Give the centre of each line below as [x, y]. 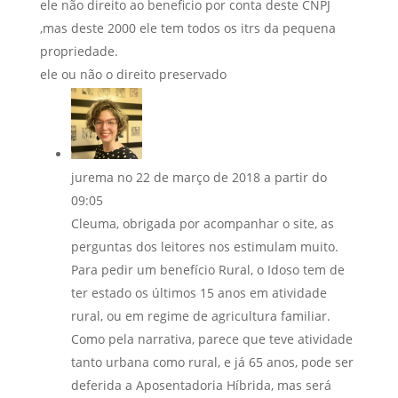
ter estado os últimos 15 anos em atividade [199, 292]
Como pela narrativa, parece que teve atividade [211, 338]
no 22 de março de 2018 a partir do [222, 177]
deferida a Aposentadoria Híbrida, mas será [201, 385]
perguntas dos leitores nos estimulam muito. [204, 246]
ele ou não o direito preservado [133, 74]
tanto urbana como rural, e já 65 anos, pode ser [212, 362]
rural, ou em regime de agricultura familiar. [200, 315]
